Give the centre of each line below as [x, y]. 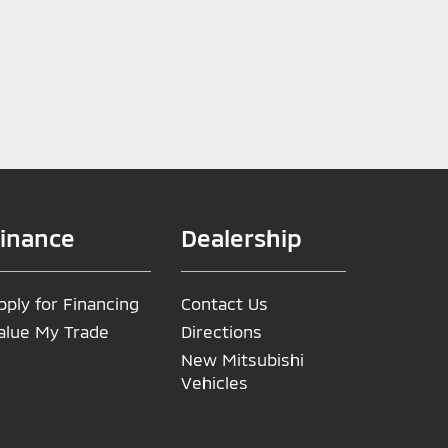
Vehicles [214, 382]
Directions [221, 331]
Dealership [241, 237]
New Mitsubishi [242, 359]
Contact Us [224, 303]
